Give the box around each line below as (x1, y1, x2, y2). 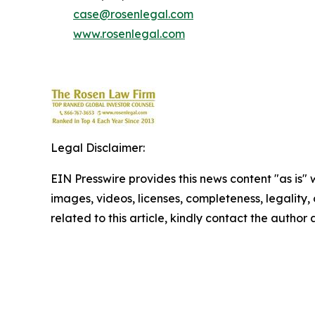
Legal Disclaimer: (51, 141, 145, 155)
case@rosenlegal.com (73, 7, 193, 21)
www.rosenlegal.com (73, 27, 185, 41)
